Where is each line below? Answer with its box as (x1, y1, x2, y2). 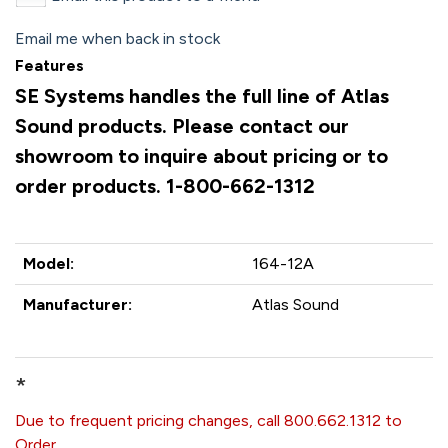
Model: (23, 254, 74, 273)
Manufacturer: (23, 295, 132, 314)
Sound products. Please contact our (15, 114, 349, 138)
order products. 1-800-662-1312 (15, 174, 315, 198)
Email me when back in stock (15, 29, 220, 48)
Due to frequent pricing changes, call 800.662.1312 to (15, 411, 402, 430)
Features (15, 56, 84, 75)
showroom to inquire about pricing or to (15, 144, 388, 168)
